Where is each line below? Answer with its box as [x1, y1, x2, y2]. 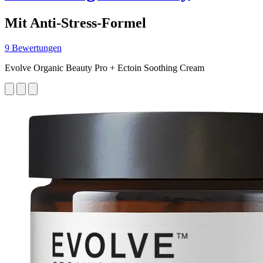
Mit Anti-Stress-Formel [5, 15, 146, 31]
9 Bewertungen [5, 42, 62, 53]
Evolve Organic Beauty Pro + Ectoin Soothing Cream [5, 62, 204, 73]
